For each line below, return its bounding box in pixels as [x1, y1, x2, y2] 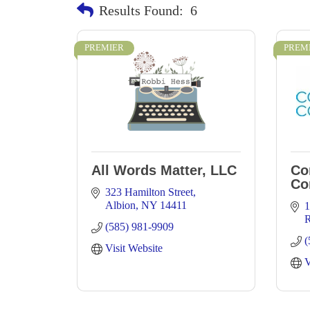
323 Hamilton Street [105, 186, 193, 198]
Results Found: [99, 3, 183, 18]
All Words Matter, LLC [91, 163, 237, 178]
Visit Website [105, 242, 163, 254]
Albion [105, 199, 136, 211]
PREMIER [84, 43, 124, 53]
